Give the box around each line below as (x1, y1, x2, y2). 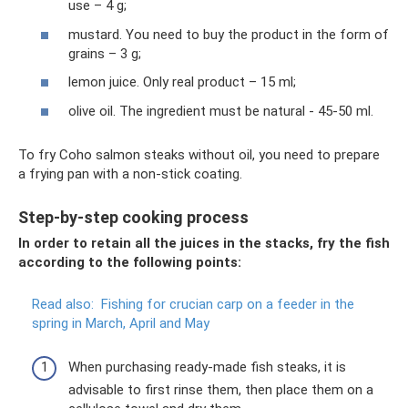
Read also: (32, 295, 94, 312)
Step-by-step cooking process (18, 207, 249, 227)
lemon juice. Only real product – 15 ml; (68, 74, 296, 91)
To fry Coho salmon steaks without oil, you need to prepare (18, 146, 380, 163)
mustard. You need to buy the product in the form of (68, 25, 389, 43)
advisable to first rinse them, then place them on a (68, 382, 373, 399)
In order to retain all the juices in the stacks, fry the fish (18, 234, 390, 251)
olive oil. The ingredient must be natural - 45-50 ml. (68, 102, 373, 119)
